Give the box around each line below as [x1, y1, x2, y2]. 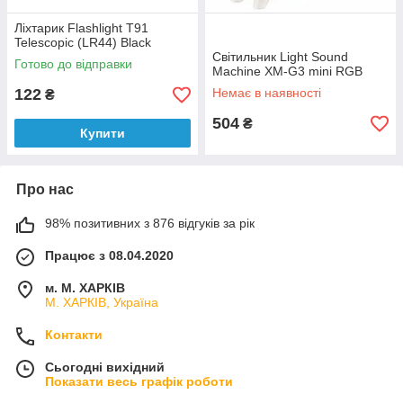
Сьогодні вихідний [45, 360, 165, 374]
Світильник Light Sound [212, 49, 348, 64]
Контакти [45, 327, 103, 342]
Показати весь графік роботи [45, 374, 233, 389]
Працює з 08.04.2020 [45, 248, 174, 263]
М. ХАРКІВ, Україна [45, 295, 158, 309]
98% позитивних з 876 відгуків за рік [45, 216, 255, 230]
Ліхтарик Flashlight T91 [14, 21, 148, 35]
